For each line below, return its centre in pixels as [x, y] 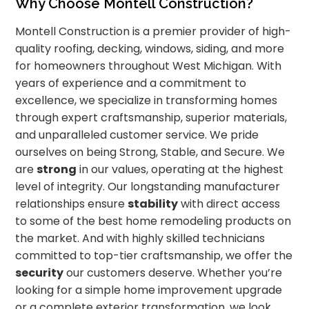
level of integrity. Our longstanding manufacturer [148, 187]
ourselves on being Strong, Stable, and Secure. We [150, 152]
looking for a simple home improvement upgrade [149, 290]
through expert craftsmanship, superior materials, [151, 118]
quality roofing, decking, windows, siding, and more [150, 49]
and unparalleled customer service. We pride [137, 135]
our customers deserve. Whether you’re [173, 273]
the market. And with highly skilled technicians [140, 239]
